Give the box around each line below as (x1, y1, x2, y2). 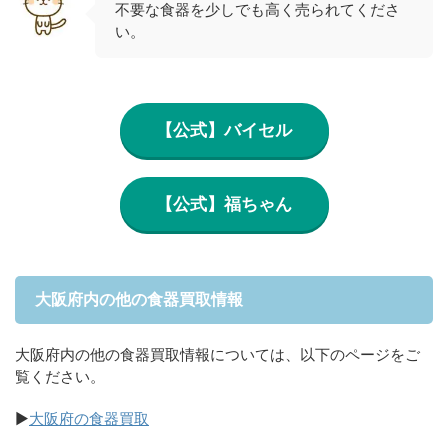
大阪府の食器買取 (29, 409, 149, 428)
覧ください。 (15, 367, 105, 386)
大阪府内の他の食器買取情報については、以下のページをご (15, 345, 420, 364)
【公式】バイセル (156, 119, 292, 140)
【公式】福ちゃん (156, 193, 292, 214)
